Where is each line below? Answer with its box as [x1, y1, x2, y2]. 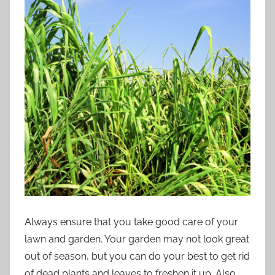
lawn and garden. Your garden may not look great [25, 233, 249, 245]
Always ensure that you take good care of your [25, 215, 238, 228]
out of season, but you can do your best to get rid [25, 250, 250, 262]
